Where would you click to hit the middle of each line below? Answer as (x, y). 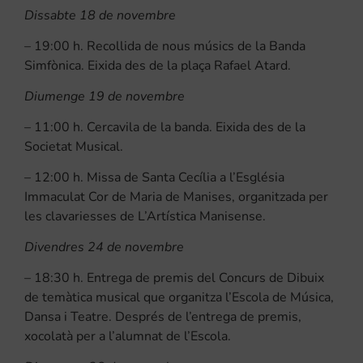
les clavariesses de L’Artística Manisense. (145, 216)
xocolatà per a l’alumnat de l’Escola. (128, 336)
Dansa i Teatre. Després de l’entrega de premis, (163, 316)
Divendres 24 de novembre (104, 247)
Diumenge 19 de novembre (105, 96)
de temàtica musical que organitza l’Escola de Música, (179, 297)
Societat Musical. (74, 146)
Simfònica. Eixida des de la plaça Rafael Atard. (158, 65)
